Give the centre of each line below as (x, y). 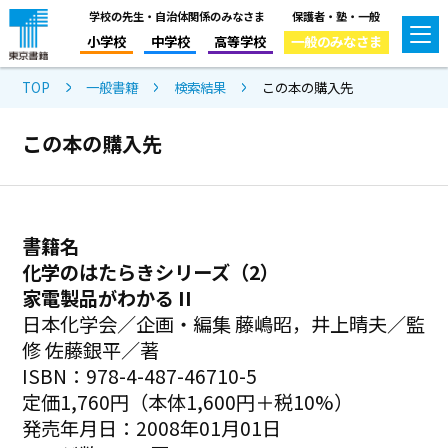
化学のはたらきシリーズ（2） (151, 271)
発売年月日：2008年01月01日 (152, 427)
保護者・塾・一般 (336, 15)
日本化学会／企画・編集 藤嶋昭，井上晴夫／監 (224, 323)
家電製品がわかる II (107, 297)
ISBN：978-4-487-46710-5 (140, 375)
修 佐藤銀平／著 (91, 349)
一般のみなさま (336, 40)
